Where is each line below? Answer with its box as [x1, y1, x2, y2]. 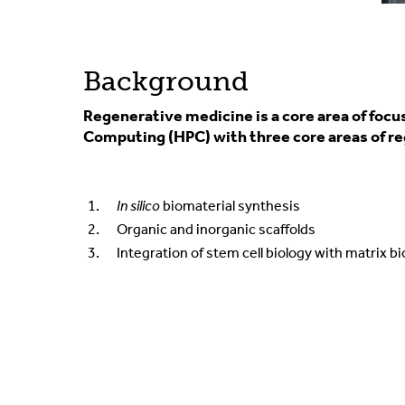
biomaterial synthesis [163, 197, 300, 215]
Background [83, 65, 249, 99]
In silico [117, 197, 163, 215]
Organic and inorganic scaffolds [117, 221, 316, 239]
